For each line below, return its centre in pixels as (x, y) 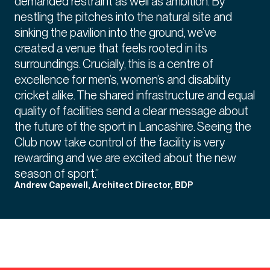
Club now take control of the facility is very (120, 142)
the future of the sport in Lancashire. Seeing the (133, 127)
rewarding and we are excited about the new (125, 158)
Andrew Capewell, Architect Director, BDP (104, 186)
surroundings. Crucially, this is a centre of (114, 64)
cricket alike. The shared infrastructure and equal (135, 95)
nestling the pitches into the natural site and (123, 17)
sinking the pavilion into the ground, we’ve (115, 33)
